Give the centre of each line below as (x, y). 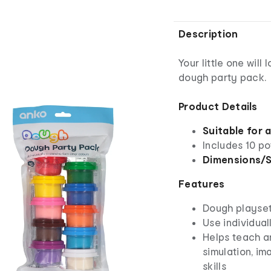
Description (208, 34)
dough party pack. (223, 77)
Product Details (218, 106)
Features (202, 184)
